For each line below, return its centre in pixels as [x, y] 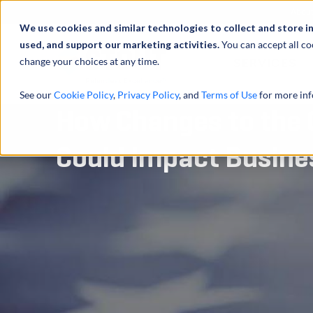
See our [37, 95]
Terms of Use [229, 95]
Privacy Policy [148, 95]
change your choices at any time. [89, 61]
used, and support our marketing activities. [121, 44]
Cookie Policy [83, 95]
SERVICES [265, 64]
